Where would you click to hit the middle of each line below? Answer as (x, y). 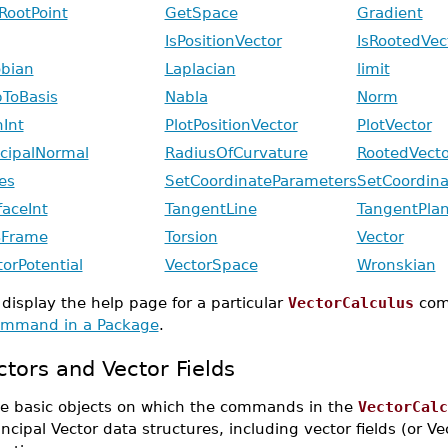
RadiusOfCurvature (236, 152)
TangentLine (210, 208)
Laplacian (200, 68)
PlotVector (394, 124)
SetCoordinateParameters (260, 180)
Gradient (389, 12)
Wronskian (396, 264)
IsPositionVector (223, 40)
